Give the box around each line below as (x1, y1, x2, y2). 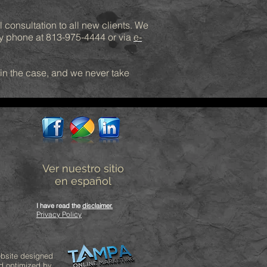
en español (55, 175, 111, 187)
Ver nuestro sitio (42, 162, 124, 175)
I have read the (36, 201, 82, 210)
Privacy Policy (36, 210, 82, 219)
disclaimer (82, 201, 111, 210)
